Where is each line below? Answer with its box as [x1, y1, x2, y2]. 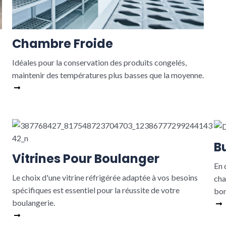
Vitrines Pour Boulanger [12, 150, 159, 167]
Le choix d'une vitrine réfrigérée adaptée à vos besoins [12, 173, 198, 182]
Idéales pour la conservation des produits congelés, [12, 58, 187, 67]
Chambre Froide [12, 35, 113, 52]
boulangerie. [12, 198, 55, 207]
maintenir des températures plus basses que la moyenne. [12, 70, 204, 80]
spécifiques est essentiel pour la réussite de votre [12, 185, 180, 195]
